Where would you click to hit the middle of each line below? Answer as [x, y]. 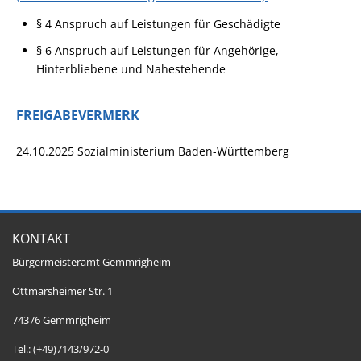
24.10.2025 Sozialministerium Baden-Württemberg [153, 151]
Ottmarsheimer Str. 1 [62, 291]
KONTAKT [41, 239]
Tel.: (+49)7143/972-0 [60, 349]
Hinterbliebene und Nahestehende [131, 69]
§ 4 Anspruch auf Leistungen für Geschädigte [159, 24]
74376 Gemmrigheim [62, 320]
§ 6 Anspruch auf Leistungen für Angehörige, [158, 50]
